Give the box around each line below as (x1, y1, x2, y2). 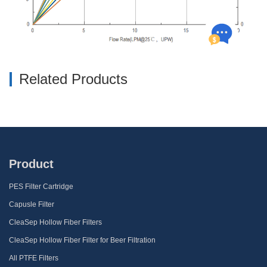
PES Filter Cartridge (9, 182, 73, 191)
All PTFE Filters (9, 253, 58, 262)
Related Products (19, 70, 128, 87)
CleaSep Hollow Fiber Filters (9, 218, 102, 226)
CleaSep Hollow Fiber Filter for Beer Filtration (9, 235, 156, 244)
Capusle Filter (9, 200, 54, 209)
